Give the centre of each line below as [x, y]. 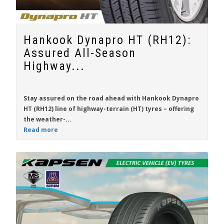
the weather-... [47, 119]
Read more [41, 130]
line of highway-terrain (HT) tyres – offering [124, 109]
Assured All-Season [80, 53]
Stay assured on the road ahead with [83, 98]
